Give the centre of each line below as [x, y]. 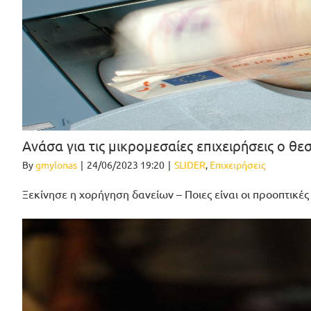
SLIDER [190, 165]
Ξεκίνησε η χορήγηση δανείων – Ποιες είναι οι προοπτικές [166, 194]
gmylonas [56, 165]
